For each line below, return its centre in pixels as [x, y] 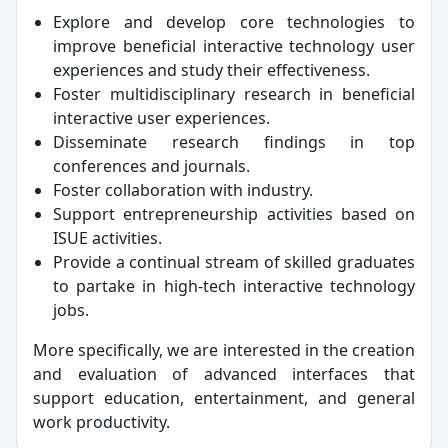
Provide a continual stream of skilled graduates [234, 261]
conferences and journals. [151, 165]
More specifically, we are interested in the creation [224, 349]
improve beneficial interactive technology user [234, 45]
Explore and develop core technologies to [234, 21]
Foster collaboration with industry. [183, 189]
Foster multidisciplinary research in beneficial [234, 93]
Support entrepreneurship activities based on [234, 213]
